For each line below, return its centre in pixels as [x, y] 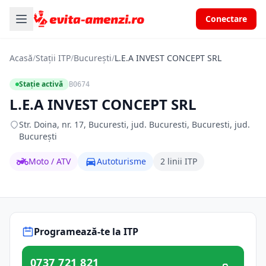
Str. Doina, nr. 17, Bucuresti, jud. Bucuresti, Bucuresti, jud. [134, 124]
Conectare [226, 19]
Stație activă [41, 84]
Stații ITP [53, 58]
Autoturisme [121, 161]
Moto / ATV [50, 161]
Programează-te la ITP [86, 232]
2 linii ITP [179, 161]
